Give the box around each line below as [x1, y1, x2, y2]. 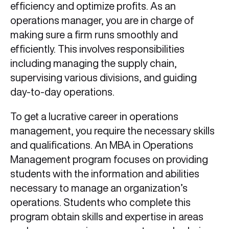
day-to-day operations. [10, 86, 114, 97]
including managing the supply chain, [10, 58, 177, 68]
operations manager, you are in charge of [10, 15, 194, 26]
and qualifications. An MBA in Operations [10, 140, 193, 150]
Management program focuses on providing [10, 154, 208, 165]
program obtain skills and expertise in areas [10, 211, 203, 222]
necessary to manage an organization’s [10, 182, 188, 193]
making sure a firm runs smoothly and [10, 29, 178, 40]
